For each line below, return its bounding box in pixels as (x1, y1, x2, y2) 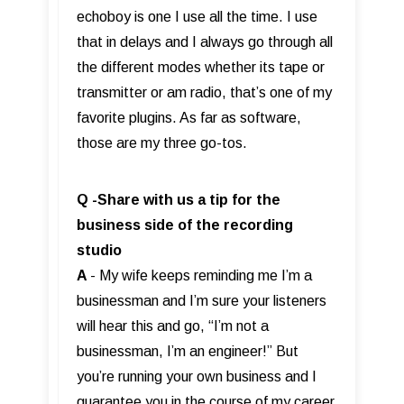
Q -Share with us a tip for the (77, 192, 280, 208)
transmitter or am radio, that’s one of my (77, 85, 332, 101)
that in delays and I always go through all (77, 34, 333, 50)
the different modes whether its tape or (77, 60, 325, 76)
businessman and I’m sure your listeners (77, 293, 326, 309)
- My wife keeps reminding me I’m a (90, 268, 312, 284)
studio (77, 243, 122, 259)
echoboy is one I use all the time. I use (77, 9, 317, 25)
